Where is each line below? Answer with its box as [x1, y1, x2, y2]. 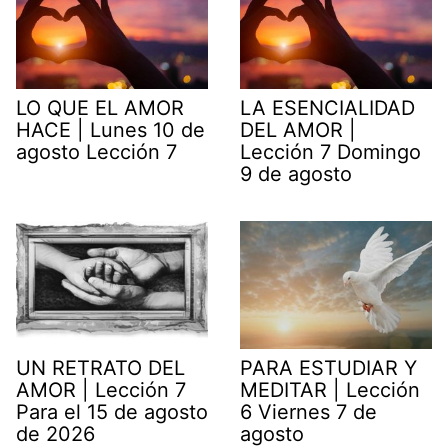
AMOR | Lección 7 [16, 377, 186, 402]
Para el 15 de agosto [16, 399, 208, 424]
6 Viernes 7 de [240, 399, 377, 424]
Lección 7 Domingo [240, 139, 421, 164]
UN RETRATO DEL [16, 355, 185, 380]
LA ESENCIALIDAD [240, 95, 415, 120]
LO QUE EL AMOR [16, 95, 184, 120]
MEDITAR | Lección [240, 377, 420, 402]
